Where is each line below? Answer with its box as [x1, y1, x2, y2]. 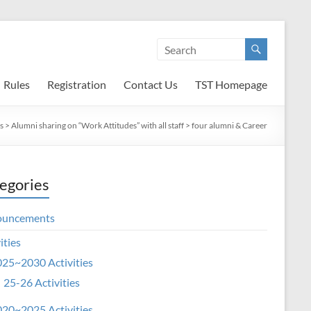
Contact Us [124, 78, 178, 91]
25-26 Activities [3, 276, 80, 289]
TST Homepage [195, 78, 267, 91]
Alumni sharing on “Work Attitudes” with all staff [11, 120, 184, 131]
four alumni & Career [192, 120, 267, 131]
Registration [47, 78, 106, 91]
